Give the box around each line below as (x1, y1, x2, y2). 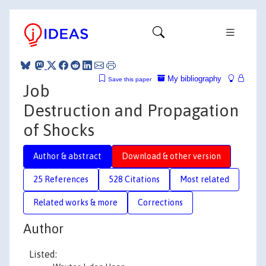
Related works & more (33, 197, 118, 207)
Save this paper (108, 75, 151, 83)
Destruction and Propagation (23, 100, 239, 120)
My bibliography (165, 74, 221, 83)
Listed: (29, 249, 57, 259)
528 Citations (109, 174, 160, 184)
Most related (180, 174, 229, 184)
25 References (33, 174, 88, 184)
